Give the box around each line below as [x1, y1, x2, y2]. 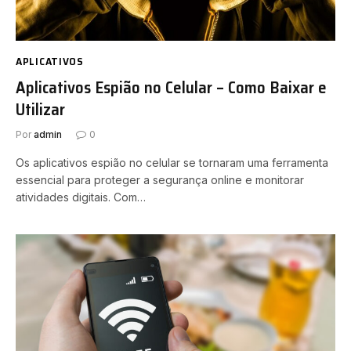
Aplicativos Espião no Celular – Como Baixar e [16, 74, 327, 100]
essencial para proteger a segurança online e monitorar [16, 172, 304, 186]
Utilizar [16, 96, 65, 122]
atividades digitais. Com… [16, 190, 146, 204]
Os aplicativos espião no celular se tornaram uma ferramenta [16, 155, 328, 169]
